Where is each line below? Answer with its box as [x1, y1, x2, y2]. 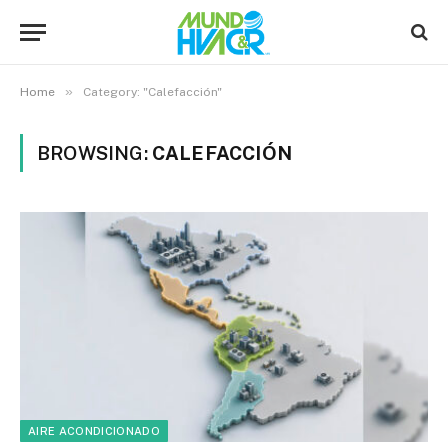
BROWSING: [37, 142, 152, 164]
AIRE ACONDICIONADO [28, 424, 160, 437]
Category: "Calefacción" [83, 85, 222, 99]
